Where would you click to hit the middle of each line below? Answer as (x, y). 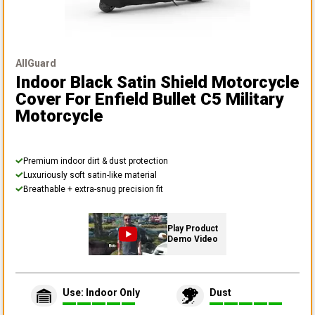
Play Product (193, 228)
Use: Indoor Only (101, 293)
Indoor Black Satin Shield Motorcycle (157, 82)
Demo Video (193, 239)
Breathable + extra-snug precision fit (93, 189)
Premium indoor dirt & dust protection (96, 161)
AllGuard (36, 63)
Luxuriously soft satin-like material (90, 175)
